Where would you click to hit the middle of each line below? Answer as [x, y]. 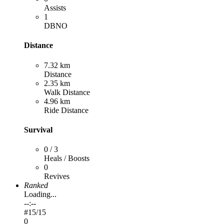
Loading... [40, 194]
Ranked [36, 185]
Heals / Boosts [67, 158]
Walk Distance [67, 92]
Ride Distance [66, 110]
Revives [57, 176]
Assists [55, 8]
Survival [38, 129]
